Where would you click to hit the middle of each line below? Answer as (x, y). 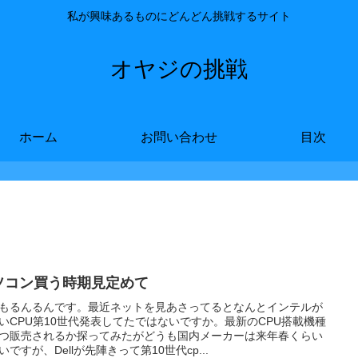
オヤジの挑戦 (179, 69)
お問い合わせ (179, 137)
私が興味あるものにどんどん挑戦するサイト (179, 16)
